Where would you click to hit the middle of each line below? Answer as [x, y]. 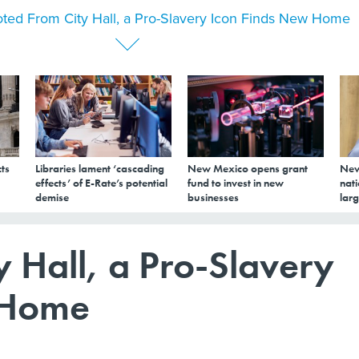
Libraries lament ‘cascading [100, 168]
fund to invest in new [236, 182]
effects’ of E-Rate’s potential [101, 182]
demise [52, 197]
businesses [213, 197]
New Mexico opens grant [248, 168]
